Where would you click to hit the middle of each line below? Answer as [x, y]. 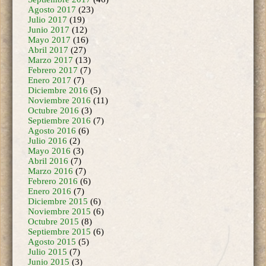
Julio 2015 [47, 233]
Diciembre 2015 [58, 183]
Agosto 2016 [52, 112]
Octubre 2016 [53, 92]
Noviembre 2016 [59, 82]
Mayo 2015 [49, 253]
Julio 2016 [47, 122]
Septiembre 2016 [59, 102]
